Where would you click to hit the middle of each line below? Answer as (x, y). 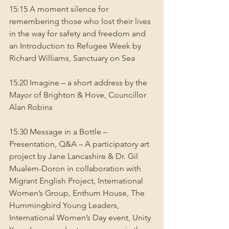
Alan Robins (31, 107)
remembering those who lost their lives (81, 21)
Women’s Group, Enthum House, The (78, 193)
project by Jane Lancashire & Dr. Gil (75, 156)
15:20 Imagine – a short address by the (79, 82)
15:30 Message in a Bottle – (59, 131)
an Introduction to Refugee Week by (76, 45)
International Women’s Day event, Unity (81, 217)
